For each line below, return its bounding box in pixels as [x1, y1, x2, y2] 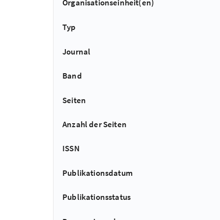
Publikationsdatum [62, 167, 133, 178]
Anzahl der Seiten [62, 118, 127, 130]
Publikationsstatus [62, 192, 131, 203]
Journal [62, 46, 91, 57]
